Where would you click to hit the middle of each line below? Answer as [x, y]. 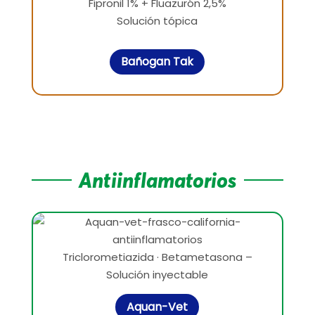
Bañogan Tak [157, 62]
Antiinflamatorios [157, 180]
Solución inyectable [157, 275]
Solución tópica [157, 20]
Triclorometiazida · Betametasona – [157, 257]
